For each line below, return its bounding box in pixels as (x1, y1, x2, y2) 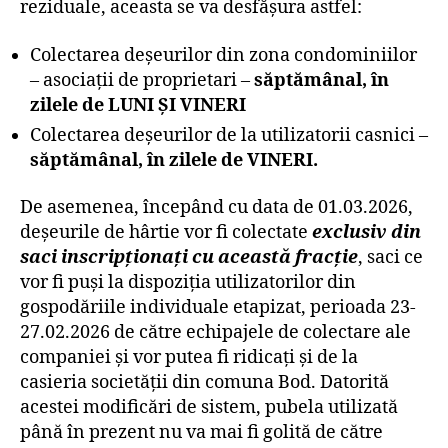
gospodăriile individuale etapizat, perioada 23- (20, 296, 416, 319)
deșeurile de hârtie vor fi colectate (20, 221, 312, 244)
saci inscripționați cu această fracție (20, 246, 358, 269)
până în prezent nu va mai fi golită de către (20, 421, 383, 444)
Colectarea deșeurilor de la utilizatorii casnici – (30, 123, 428, 147)
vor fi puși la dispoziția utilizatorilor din (20, 271, 356, 294)
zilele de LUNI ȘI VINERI (30, 93, 246, 117)
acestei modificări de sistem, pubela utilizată (20, 396, 398, 419)
